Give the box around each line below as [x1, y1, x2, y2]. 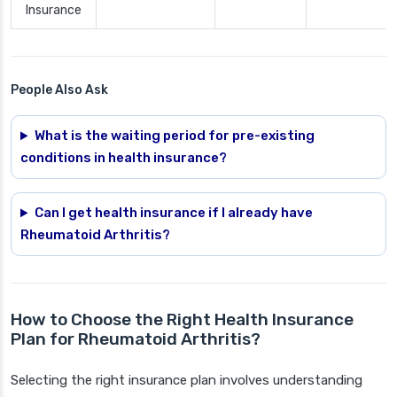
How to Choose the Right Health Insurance [11, 309, 354, 331]
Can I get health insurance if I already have [34, 205, 313, 222]
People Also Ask [11, 82, 108, 98]
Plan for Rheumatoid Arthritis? [11, 329, 261, 350]
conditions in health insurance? [20, 150, 227, 167]
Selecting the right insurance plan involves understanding [11, 372, 362, 389]
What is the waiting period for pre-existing [34, 128, 315, 144]
